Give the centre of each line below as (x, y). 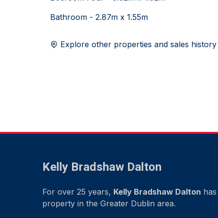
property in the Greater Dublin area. (109, 204)
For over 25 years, (78, 192)
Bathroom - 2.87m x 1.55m (99, 17)
